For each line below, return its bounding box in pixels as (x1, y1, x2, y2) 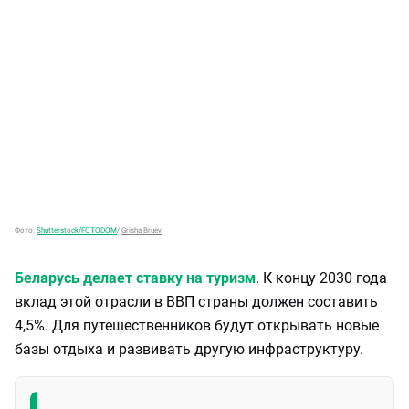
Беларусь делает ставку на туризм (15, 269, 256, 287)
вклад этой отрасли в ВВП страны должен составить (15, 293, 378, 310)
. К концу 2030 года (256, 269, 387, 287)
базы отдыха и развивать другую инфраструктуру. (15, 341, 363, 358)
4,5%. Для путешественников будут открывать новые (15, 317, 379, 334)
